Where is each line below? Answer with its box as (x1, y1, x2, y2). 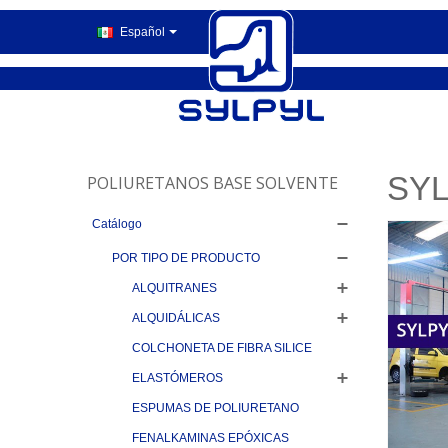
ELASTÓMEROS (132, 371, 223, 385)
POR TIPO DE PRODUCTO (112, 251, 260, 265)
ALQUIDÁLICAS (132, 311, 220, 325)
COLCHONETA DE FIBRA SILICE (132, 341, 312, 355)
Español (117, 25, 165, 39)
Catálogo (92, 217, 142, 231)
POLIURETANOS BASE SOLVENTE (87, 172, 338, 194)
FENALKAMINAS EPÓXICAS (132, 431, 289, 445)
